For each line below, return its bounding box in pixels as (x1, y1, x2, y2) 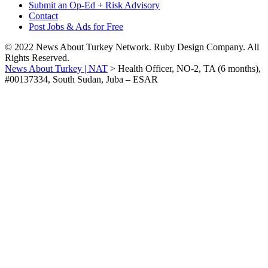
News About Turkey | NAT (5, 63, 108, 74)
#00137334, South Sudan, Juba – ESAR (5, 74, 158, 84)
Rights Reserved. (5, 53, 69, 63)
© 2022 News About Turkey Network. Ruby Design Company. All (5, 42, 259, 52)
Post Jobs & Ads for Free (29, 22, 123, 32)
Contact (29, 11, 58, 21)
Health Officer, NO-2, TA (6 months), (118, 63, 261, 74)
